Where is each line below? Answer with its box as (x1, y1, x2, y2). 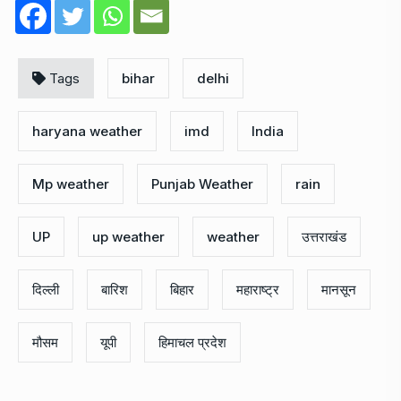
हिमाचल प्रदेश (158, 333, 226, 351)
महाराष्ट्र (236, 280, 279, 298)
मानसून (321, 280, 356, 298)
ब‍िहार (170, 280, 194, 298)
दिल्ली (32, 280, 59, 298)
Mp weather (32, 175, 109, 192)
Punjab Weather (151, 175, 253, 192)
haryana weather (32, 122, 142, 140)
